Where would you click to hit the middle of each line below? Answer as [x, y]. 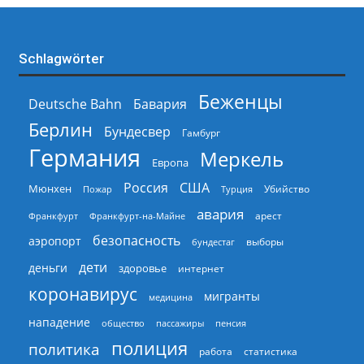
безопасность [136, 240]
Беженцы [240, 102]
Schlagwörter [61, 58]
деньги [48, 268]
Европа [170, 163]
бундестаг [213, 242]
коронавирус [82, 294]
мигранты [232, 296]
